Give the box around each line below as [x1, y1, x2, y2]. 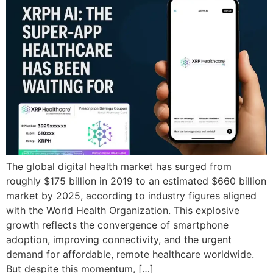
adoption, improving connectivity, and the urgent [6, 233, 232, 246]
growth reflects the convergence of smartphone [6, 219, 229, 232]
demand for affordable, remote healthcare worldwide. [6, 248, 254, 261]
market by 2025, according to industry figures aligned [6, 190, 257, 202]
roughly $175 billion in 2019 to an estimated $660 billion [6, 175, 266, 188]
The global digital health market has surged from [6, 160, 232, 173]
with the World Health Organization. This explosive [6, 204, 239, 217]
